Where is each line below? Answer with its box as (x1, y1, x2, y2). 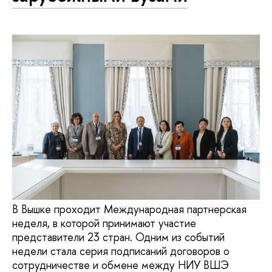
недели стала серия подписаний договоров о (12, 243, 229, 259)
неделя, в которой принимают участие (12, 216, 196, 231)
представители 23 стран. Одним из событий (12, 229, 225, 245)
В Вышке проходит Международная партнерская (12, 202, 246, 217)
